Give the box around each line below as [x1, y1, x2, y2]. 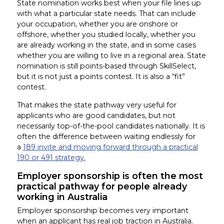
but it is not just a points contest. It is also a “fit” [16, 71, 185, 81]
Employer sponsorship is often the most [16, 170, 203, 181]
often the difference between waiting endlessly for [16, 131, 195, 141]
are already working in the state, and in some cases [16, 40, 196, 49]
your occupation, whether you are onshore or [16, 19, 178, 28]
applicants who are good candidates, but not [16, 110, 175, 120]
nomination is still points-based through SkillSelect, [16, 61, 196, 70]
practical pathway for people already [16, 180, 187, 191]
